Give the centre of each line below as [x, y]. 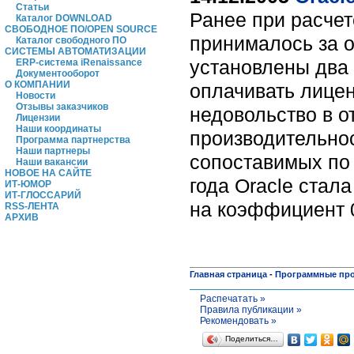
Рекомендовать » [238, 321]
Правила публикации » [250, 310]
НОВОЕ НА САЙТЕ [48, 173]
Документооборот [58, 73]
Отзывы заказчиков [62, 107]
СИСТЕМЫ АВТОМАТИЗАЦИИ [75, 51]
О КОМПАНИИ [38, 85]
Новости [36, 96]
